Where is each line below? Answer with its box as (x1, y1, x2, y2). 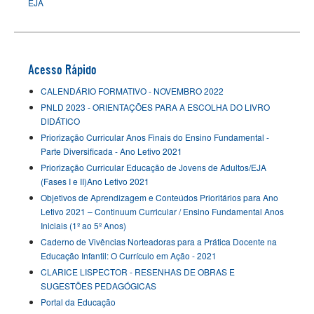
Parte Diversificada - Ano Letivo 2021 (41, 145, 182, 158)
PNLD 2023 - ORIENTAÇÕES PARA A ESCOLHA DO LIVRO (41, 101, 270, 114)
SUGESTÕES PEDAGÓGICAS (41, 280, 156, 292)
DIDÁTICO (41, 115, 80, 128)
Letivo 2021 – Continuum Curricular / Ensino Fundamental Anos (41, 205, 284, 218)
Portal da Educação (41, 296, 116, 308)
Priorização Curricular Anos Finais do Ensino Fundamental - (41, 131, 269, 144)
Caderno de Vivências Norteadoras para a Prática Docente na (41, 235, 277, 248)
